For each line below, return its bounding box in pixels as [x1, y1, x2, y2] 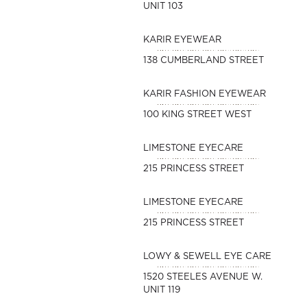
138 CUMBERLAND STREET [143, 56, 264, 65]
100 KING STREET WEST [143, 110, 251, 119]
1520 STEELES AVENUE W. [143, 273, 262, 282]
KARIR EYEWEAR [143, 36, 221, 45]
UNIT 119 [143, 286, 180, 295]
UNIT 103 [143, 2, 183, 11]
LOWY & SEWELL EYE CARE [143, 252, 271, 261]
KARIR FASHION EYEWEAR [143, 90, 266, 99]
